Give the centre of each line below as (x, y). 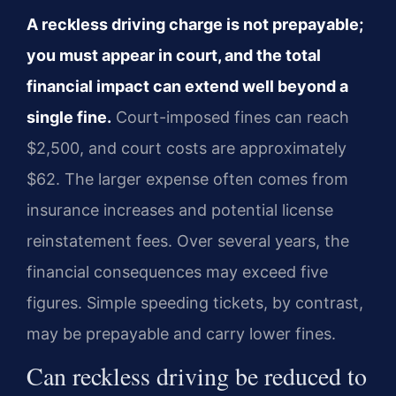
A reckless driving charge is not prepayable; (195, 24)
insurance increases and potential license (180, 209)
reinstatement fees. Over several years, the (188, 240)
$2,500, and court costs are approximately (187, 148)
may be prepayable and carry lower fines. (181, 333)
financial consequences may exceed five (177, 271)
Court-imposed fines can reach (230, 117)
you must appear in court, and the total (174, 55)
